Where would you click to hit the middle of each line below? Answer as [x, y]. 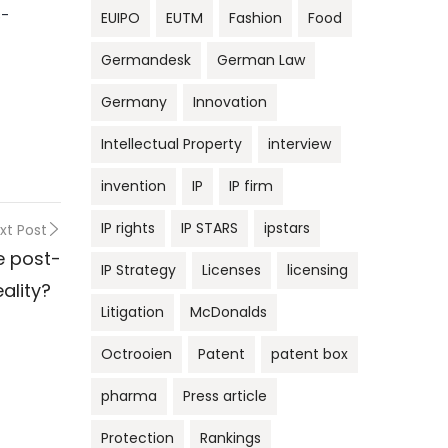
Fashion [255, 18]
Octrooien [136, 354]
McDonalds [228, 312]
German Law [261, 60]
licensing [317, 270]
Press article [225, 396]
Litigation [132, 312]
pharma [129, 396]
